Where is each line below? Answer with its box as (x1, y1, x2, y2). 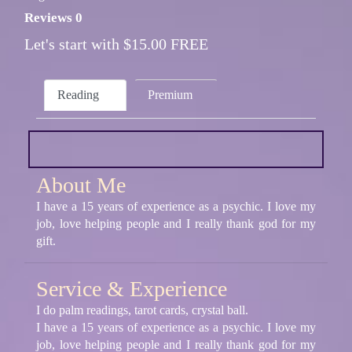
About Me (36, 172, 126, 197)
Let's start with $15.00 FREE (24, 35, 208, 53)
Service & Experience (36, 276, 227, 301)
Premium (148, 87, 193, 101)
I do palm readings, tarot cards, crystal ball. (36, 302, 248, 317)
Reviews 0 (24, 10, 82, 26)
